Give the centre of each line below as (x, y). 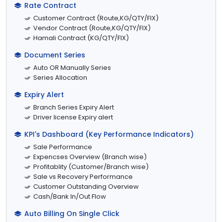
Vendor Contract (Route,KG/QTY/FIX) (92, 28)
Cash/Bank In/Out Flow (70, 196)
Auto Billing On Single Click (72, 213)
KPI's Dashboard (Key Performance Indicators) (109, 134)
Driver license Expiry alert (73, 117)
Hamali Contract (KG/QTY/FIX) (81, 38)
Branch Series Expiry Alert (74, 107)
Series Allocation (60, 77)
